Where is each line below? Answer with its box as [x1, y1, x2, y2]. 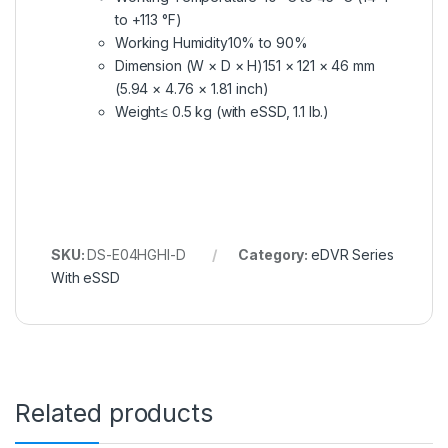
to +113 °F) [115, 11, 182, 29]
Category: [238, 246, 311, 264]
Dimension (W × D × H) [115, 57, 264, 75]
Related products [15, 398, 213, 429]
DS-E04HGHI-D [87, 246, 186, 264]
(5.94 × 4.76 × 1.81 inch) [115, 80, 269, 98]
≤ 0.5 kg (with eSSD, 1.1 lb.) [160, 103, 330, 121]
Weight [115, 103, 161, 121]
